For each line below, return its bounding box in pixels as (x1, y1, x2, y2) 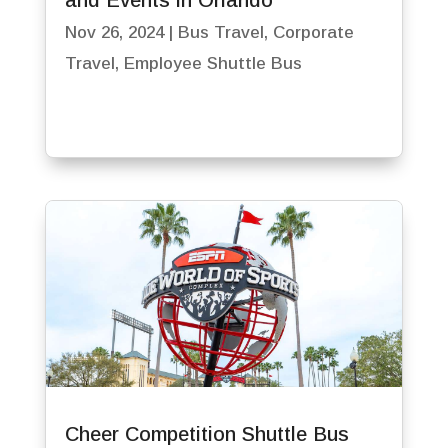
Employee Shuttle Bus (123, 54, 302, 74)
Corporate (272, 23, 354, 43)
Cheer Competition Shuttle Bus (64, 423, 349, 446)
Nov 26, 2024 (64, 23, 164, 43)
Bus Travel (177, 23, 264, 43)
